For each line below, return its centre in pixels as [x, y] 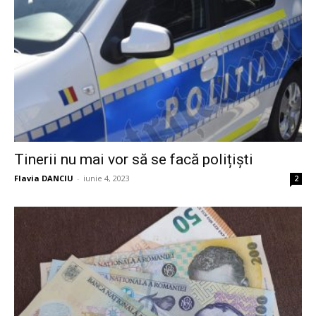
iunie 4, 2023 [107, 178]
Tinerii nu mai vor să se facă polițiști [134, 159]
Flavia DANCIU [44, 178]
